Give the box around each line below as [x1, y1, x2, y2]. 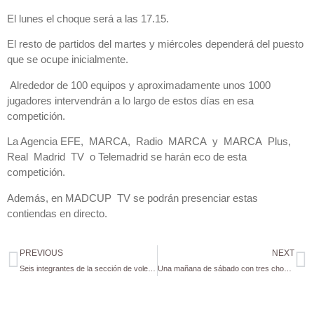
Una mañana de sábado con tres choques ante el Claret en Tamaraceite [283, 264, 292, 273]
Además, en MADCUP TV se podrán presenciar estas [7, 191, 258, 204]
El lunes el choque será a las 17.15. [7, 13, 169, 25]
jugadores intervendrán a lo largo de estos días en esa [7, 94, 254, 107]
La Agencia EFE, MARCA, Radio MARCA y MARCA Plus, [7, 135, 294, 148]
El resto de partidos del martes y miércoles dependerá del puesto [7, 38, 303, 50]
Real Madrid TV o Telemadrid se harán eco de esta [7, 151, 247, 163]
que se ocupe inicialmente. [7, 53, 128, 66]
